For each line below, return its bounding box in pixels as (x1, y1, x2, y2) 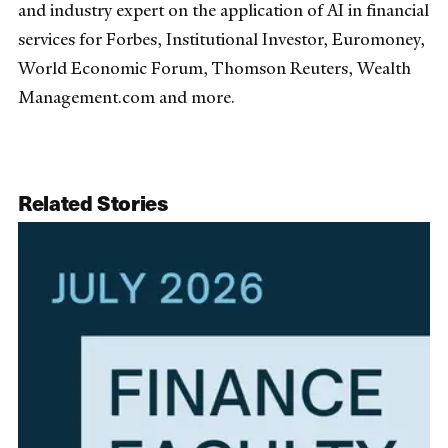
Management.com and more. (18, 85, 235, 108)
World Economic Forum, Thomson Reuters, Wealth (18, 56, 411, 79)
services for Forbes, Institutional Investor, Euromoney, (18, 27, 425, 50)
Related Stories (18, 187, 168, 218)
